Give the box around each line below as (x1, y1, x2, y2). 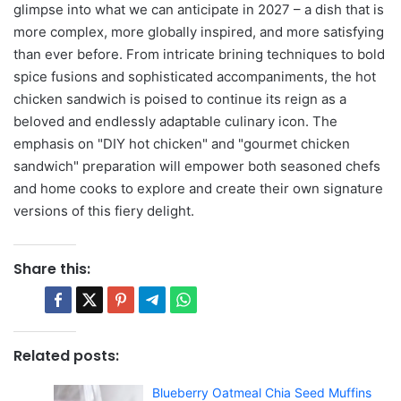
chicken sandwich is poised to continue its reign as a (13, 90, 346, 108)
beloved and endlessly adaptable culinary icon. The (13, 113, 337, 131)
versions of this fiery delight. (13, 202, 194, 220)
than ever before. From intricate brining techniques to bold (13, 46, 385, 64)
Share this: (13, 259, 90, 280)
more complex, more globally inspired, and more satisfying (13, 23, 384, 41)
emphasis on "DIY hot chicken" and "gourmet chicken (13, 135, 350, 153)
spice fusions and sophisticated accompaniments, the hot (13, 68, 376, 86)
